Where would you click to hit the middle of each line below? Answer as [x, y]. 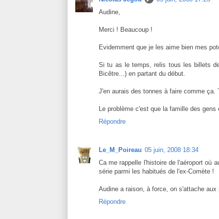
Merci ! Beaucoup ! [126, 30]
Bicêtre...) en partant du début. [142, 74]
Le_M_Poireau [120, 150]
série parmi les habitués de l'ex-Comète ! [156, 172]
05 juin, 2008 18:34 [172, 150]
